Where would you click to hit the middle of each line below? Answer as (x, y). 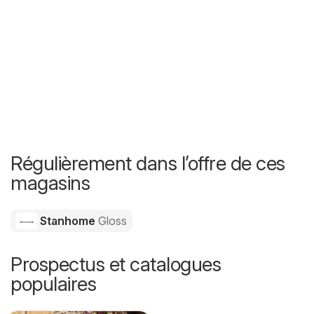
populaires (53, 284)
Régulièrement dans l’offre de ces (148, 163)
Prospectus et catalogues (116, 264)
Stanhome (67, 220)
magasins (50, 183)
